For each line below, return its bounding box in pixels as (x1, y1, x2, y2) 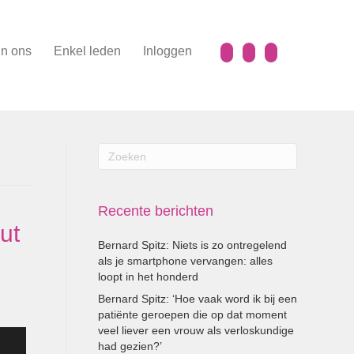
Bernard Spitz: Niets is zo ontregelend (97, 239, 287, 251)
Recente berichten (97, 203, 213, 219)
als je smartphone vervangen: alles (97, 254, 273, 267)
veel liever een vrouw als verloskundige (97, 324, 294, 337)
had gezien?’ (97, 340, 162, 352)
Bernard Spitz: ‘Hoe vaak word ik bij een (97, 292, 297, 305)
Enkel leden (54, 44, 121, 58)
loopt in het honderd (97, 270, 198, 283)
